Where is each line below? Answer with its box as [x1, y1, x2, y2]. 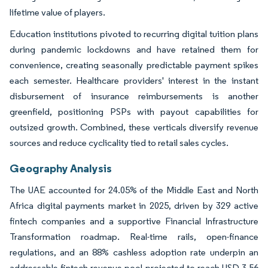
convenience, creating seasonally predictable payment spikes [10, 59, 258, 71]
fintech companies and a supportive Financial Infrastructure [10, 215, 258, 227]
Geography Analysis [10, 160, 112, 175]
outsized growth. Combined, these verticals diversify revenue [10, 121, 258, 133]
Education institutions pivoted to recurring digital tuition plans [10, 28, 258, 39]
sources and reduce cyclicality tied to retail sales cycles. [10, 136, 229, 148]
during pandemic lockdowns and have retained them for [10, 43, 258, 55]
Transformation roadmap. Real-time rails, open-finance [10, 230, 258, 242]
